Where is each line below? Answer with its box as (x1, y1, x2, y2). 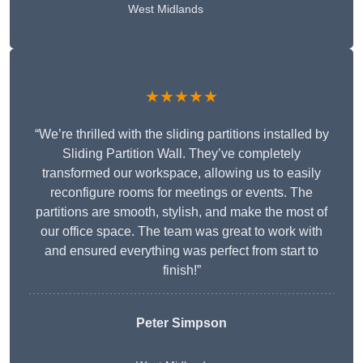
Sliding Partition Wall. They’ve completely (62, 147, 301, 161)
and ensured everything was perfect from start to (45, 244, 318, 258)
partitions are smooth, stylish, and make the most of (36, 205, 327, 220)
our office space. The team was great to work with (41, 224, 322, 239)
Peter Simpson (136, 316, 227, 331)
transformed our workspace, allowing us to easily (42, 166, 321, 181)
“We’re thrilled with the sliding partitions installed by (34, 127, 329, 142)
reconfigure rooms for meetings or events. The (50, 186, 313, 200)
